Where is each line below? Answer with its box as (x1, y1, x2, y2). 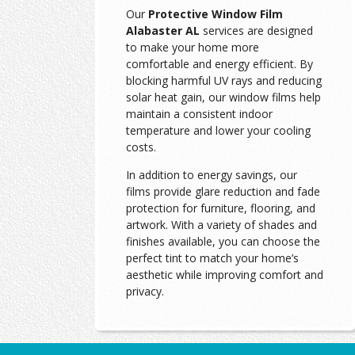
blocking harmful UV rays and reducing (125, 73, 322, 89)
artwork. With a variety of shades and (125, 217, 317, 233)
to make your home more (125, 40, 259, 55)
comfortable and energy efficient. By (125, 56, 313, 72)
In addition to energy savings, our (125, 167, 297, 183)
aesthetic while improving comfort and (125, 267, 323, 283)
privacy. (125, 284, 164, 300)
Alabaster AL (125, 23, 200, 39)
